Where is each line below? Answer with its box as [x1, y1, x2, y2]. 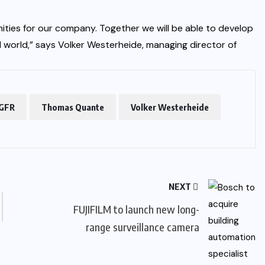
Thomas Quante [41, 102, 104, 113]
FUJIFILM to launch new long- [73, 202, 199, 216]
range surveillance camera [85, 220, 199, 234]
